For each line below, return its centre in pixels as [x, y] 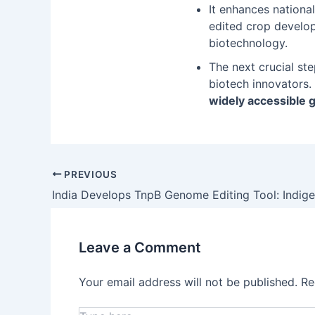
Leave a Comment [140, 247]
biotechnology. [248, 43]
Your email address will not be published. [188, 282]
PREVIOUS [89, 174]
